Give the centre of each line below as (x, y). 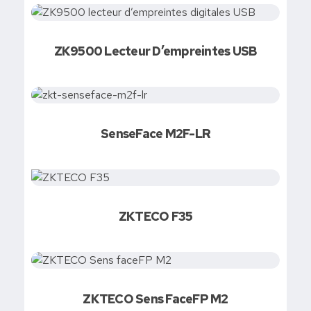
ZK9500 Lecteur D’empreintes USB (155, 51)
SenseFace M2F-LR (155, 134)
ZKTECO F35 (155, 216)
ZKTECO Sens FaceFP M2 (155, 299)
